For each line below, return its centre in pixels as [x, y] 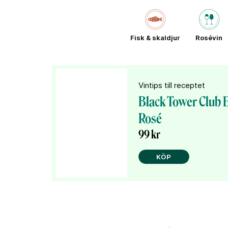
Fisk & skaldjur [155, 37]
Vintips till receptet [172, 85]
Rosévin [209, 37]
